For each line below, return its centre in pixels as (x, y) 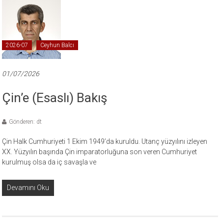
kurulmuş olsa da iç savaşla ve (49, 162)
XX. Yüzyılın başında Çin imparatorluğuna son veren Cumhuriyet (100, 152)
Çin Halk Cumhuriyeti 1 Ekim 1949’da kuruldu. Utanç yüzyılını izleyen (105, 142)
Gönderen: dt (26, 122)
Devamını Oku (28, 188)
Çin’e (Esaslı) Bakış (55, 98)
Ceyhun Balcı (57, 45)
